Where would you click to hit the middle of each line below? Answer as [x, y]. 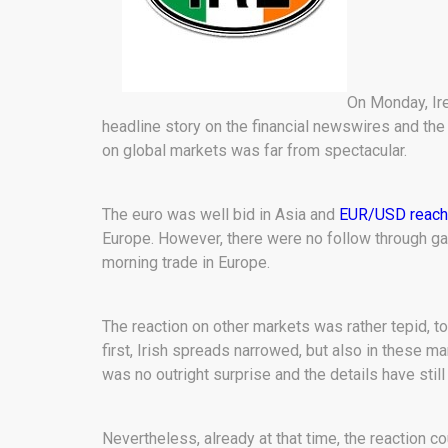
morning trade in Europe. [186, 262]
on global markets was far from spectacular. [254, 150]
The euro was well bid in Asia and [220, 214]
